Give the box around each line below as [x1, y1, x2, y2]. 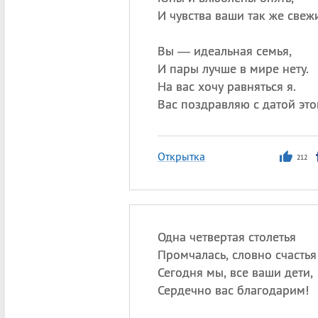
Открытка [157, 149, 205, 163]
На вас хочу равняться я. [157, 78, 296, 94]
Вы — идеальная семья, [157, 43, 292, 59]
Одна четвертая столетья [157, 229, 296, 245]
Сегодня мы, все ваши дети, [157, 264, 313, 280]
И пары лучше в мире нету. [157, 60, 309, 77]
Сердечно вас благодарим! [157, 282, 309, 298]
